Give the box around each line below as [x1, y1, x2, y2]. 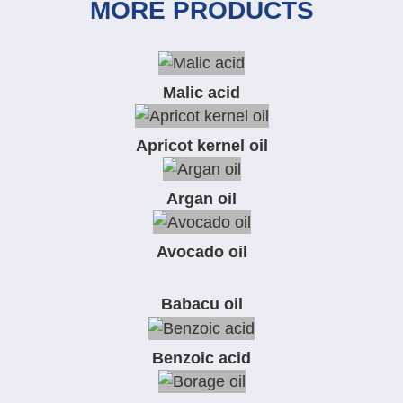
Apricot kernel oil [135, 136, 268, 155]
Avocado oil [156, 243, 247, 262]
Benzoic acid [152, 348, 251, 367]
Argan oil [166, 190, 237, 209]
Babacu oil [160, 295, 243, 314]
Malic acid [163, 83, 240, 102]
